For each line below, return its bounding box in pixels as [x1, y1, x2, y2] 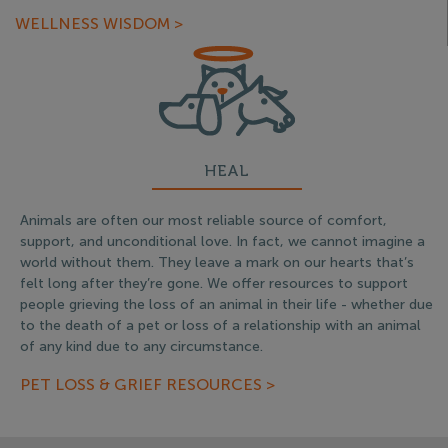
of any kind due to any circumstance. [20, 337, 263, 355]
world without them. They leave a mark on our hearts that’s [20, 253, 414, 271]
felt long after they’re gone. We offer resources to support [20, 274, 408, 292]
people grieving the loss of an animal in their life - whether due [20, 295, 433, 313]
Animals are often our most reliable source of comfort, [20, 211, 387, 229]
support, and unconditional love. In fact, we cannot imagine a [20, 232, 425, 250]
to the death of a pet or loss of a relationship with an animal [20, 316, 421, 334]
